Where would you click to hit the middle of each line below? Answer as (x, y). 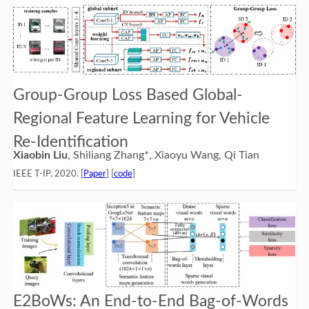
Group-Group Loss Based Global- (128, 94)
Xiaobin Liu (40, 155)
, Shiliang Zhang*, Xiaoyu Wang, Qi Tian (163, 155)
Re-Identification (70, 141)
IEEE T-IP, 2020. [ (48, 174)
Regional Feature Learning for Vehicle (141, 118)
